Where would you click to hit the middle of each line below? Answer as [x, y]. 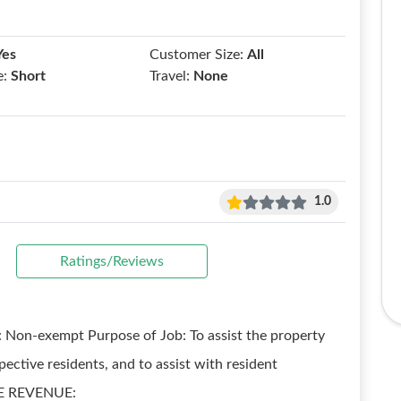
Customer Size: [197, 55]
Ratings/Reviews [112, 261]
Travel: [170, 76]
